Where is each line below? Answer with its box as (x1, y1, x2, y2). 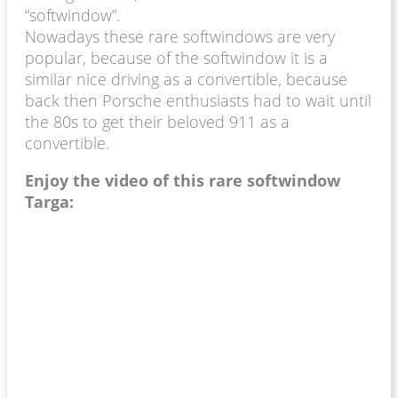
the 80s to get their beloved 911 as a (25, 110, 290, 132)
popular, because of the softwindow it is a (25, 46, 328, 68)
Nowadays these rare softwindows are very (25, 25, 335, 47)
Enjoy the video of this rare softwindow (25, 169, 340, 191)
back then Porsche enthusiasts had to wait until (25, 89, 371, 111)
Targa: (25, 190, 74, 212)
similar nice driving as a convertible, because (25, 68, 347, 90)
